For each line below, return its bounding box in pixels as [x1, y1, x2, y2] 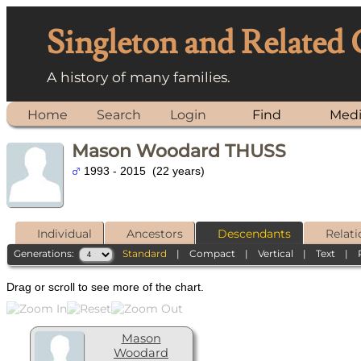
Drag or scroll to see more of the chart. [6, 280, 204, 294]
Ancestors [127, 226, 183, 241]
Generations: [14, 247, 80, 259]
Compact [189, 247, 236, 259]
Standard [122, 247, 168, 259]
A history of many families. [47, 68, 230, 85]
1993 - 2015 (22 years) [81, 164, 205, 177]
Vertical [258, 247, 294, 259]
